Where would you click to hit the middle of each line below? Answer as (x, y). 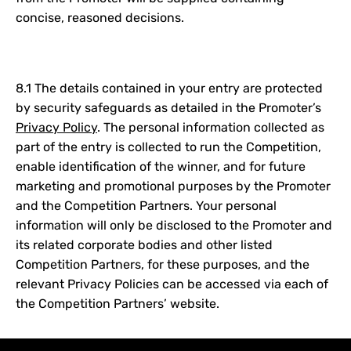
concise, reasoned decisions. (100, 18)
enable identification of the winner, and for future (161, 166)
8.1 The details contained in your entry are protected (169, 88)
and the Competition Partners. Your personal (146, 206)
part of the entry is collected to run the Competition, (168, 147)
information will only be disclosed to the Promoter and (174, 225)
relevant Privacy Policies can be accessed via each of (172, 284)
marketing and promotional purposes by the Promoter (173, 186)
